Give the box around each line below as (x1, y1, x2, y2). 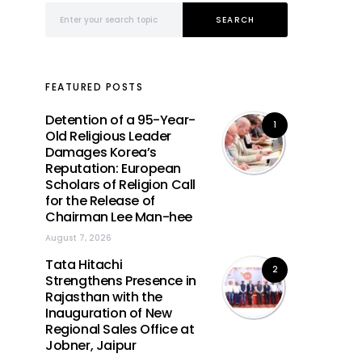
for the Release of (45, 192, 155, 210)
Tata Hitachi (45, 255, 123, 274)
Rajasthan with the (45, 288, 162, 306)
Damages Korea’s (45, 143, 157, 162)
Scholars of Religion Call (45, 175, 196, 194)
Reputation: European (45, 159, 181, 178)
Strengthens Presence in (45, 271, 196, 290)
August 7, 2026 (45, 232, 112, 244)
